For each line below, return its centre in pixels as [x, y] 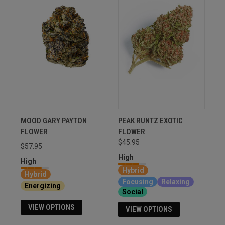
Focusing [137, 182]
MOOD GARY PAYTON [53, 120]
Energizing [42, 186]
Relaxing [175, 182]
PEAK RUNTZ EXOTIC [150, 120]
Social [132, 192]
